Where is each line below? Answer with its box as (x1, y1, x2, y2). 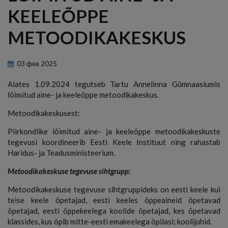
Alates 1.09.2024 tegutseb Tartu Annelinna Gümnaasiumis (8, 79, 220, 89)
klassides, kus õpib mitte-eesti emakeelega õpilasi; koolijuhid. (8, 216, 212, 226)
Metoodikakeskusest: (8, 108, 80, 118)
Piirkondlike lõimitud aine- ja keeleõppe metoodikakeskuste (8, 126, 220, 136)
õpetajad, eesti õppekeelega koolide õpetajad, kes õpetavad (8, 206, 220, 215)
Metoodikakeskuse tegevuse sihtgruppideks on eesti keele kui (8, 184, 220, 194)
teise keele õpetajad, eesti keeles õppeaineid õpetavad (8, 195, 220, 205)
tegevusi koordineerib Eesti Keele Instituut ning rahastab (8, 137, 220, 147)
